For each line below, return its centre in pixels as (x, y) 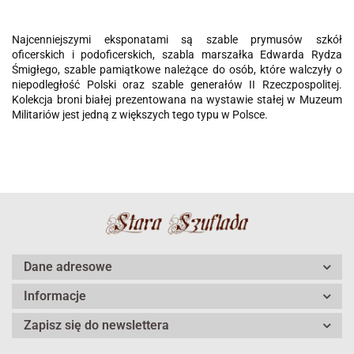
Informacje (55, 296)
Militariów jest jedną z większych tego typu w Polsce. (140, 115)
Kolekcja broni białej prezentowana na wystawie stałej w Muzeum (177, 100)
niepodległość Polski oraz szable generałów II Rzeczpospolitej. (177, 85)
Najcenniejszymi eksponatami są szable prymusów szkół (177, 40)
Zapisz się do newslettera (96, 326)
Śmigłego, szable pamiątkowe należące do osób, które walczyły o (177, 70)
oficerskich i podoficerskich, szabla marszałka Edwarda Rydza (177, 55)
